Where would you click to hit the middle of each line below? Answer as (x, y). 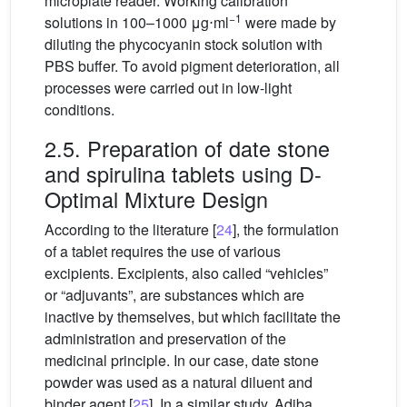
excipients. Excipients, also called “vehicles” (186, 273)
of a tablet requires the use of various (163, 251)
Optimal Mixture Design (156, 199)
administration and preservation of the (165, 338)
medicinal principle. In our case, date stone (182, 360)
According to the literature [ (130, 229)
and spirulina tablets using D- (183, 174)
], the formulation (286, 229)
